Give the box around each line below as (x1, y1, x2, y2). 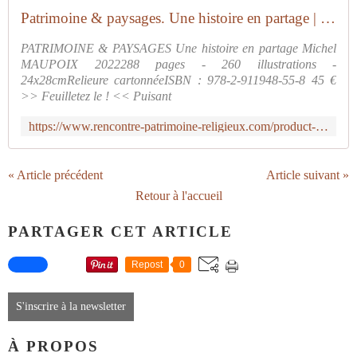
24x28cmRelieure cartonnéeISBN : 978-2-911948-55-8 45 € (21, 73, 336, 87)
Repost (131, 259, 163, 271)
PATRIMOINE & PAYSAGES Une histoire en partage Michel (21, 41, 336, 55)
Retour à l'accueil (135, 189, 222, 202)
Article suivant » (266, 168, 349, 182)
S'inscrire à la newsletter (16, 300, 126, 313)
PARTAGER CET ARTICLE (8, 222, 233, 240)
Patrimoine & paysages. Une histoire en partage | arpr (320, 10, 335, 26)
